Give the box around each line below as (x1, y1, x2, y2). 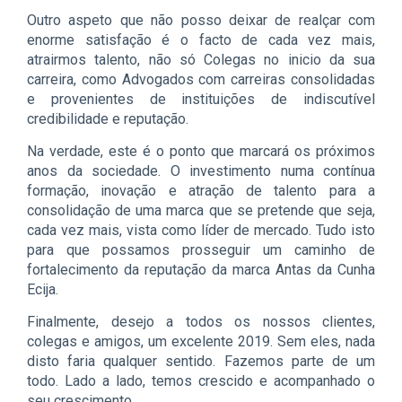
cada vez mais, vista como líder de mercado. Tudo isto (27, 221, 375, 239)
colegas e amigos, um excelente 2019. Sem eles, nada (27, 332, 375, 350)
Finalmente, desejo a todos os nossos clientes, (27, 312, 375, 330)
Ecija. (27, 280, 58, 298)
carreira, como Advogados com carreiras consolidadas (27, 70, 375, 88)
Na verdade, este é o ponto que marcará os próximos (27, 142, 375, 160)
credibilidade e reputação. (27, 109, 188, 127)
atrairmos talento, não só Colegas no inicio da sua (27, 50, 375, 68)
